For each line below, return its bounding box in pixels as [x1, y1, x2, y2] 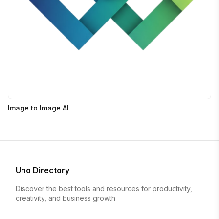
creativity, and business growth [16, 194, 115, 202]
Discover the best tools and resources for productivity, [16, 184, 192, 193]
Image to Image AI [8, 103, 69, 112]
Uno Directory [16, 165, 69, 175]
